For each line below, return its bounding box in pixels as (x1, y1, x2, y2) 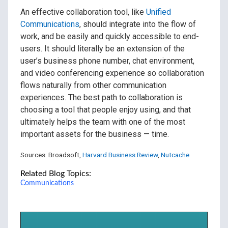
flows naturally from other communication (20, 80, 166, 90)
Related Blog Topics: (20, 169, 91, 178)
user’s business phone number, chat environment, (20, 55, 194, 66)
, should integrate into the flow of (79, 19, 196, 29)
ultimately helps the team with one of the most (20, 117, 185, 127)
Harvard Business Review (82, 150, 158, 159)
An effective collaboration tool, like (20, 7, 146, 17)
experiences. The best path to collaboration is (20, 92, 183, 102)
